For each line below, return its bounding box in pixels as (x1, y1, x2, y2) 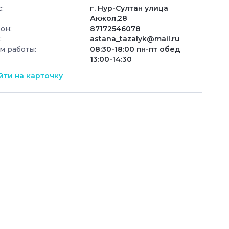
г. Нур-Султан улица (90, 4, 168, 13)
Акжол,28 (90, 14, 127, 24)
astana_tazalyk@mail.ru (90, 34, 179, 44)
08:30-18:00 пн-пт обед (90, 44, 180, 54)
